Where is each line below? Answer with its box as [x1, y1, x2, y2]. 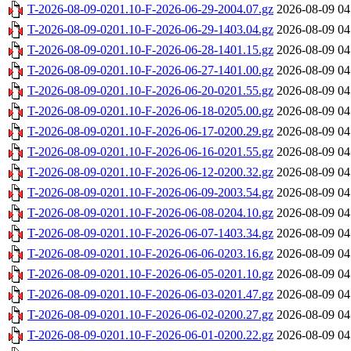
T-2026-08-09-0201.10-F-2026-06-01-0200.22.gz [27, 328, 273, 342]
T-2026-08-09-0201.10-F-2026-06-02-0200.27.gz [27, 308, 273, 322]
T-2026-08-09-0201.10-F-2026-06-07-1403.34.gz [27, 226, 273, 241]
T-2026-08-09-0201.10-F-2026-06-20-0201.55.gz [27, 84, 273, 98]
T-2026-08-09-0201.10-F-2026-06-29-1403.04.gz [27, 23, 273, 37]
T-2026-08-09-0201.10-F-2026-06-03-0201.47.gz [27, 288, 273, 302]
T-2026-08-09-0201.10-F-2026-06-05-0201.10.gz [27, 267, 273, 281]
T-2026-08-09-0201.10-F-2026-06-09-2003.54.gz [27, 186, 273, 200]
